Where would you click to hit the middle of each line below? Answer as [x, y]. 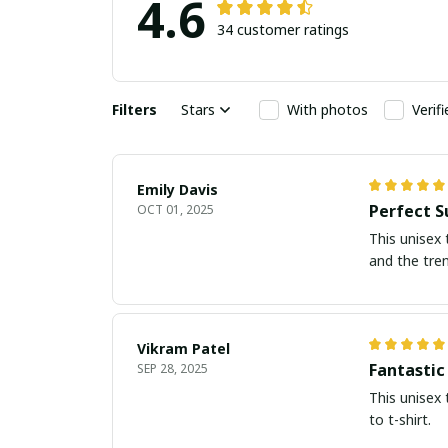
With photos [327, 110]
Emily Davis [177, 189]
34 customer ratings [283, 30]
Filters [134, 110]
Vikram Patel [183, 348]
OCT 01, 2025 [175, 209]
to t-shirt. [400, 419]
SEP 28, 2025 [172, 368]
